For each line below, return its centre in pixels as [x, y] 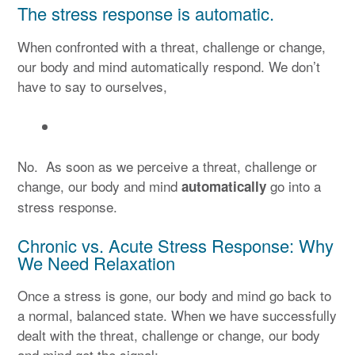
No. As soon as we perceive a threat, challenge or [167, 166]
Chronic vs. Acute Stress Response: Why [176, 245]
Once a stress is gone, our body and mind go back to [174, 296]
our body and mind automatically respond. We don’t [169, 66]
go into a [294, 186]
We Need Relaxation [96, 262]
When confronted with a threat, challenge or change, [172, 46]
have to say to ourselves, [92, 86]
